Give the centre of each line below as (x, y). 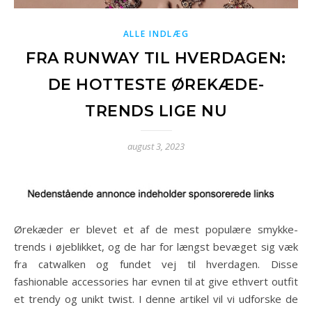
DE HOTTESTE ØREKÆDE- (156, 84)
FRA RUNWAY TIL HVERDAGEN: (156, 58)
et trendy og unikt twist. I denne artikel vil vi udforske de (156, 298)
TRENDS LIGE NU (156, 111)
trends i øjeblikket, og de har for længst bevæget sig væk (156, 246)
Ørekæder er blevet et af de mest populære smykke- (18, 229)
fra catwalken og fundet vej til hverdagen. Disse (156, 264)
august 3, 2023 (156, 146)
